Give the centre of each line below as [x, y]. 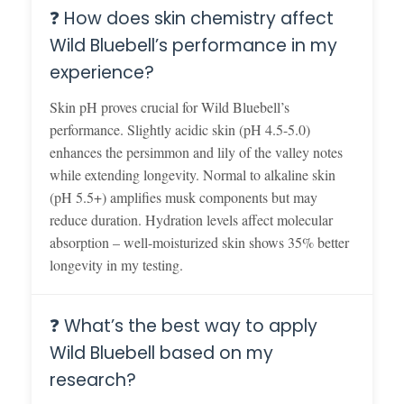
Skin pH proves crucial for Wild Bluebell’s [170, 106]
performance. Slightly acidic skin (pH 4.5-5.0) [180, 129]
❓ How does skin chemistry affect [192, 18]
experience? [102, 72]
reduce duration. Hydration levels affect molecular [191, 219]
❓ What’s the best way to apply [184, 326]
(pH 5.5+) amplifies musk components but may [184, 197]
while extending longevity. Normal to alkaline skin [193, 174]
